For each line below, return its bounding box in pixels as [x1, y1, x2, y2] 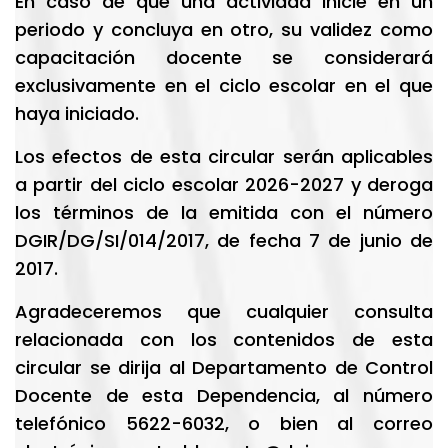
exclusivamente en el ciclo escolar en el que [15, 73, 433, 98]
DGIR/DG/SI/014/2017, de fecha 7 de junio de [15, 228, 433, 253]
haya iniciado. [15, 101, 139, 126]
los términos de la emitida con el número [15, 200, 433, 225]
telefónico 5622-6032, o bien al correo [15, 411, 433, 436]
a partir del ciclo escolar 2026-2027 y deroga [15, 172, 433, 197]
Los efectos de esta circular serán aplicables [15, 144, 433, 169]
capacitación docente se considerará [15, 45, 433, 70]
